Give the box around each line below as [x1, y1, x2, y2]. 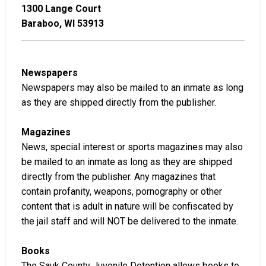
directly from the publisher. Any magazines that [21, 170, 216, 182]
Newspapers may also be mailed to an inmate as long [21, 81, 243, 93]
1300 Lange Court [21, 2, 101, 14]
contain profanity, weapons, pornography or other [21, 185, 222, 197]
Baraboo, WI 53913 [21, 17, 104, 29]
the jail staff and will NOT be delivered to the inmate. [21, 215, 238, 227]
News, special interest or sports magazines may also [21, 141, 243, 153]
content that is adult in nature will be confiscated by [21, 200, 233, 212]
